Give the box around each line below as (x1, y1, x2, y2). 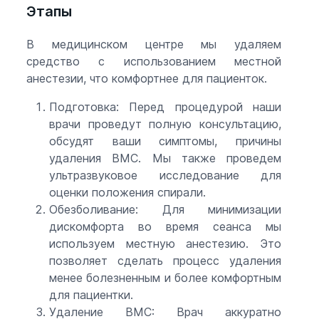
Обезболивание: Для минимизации (49, 202, 281, 216)
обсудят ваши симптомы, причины (49, 133, 281, 148)
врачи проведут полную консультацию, (49, 116, 281, 131)
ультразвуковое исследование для (49, 167, 281, 182)
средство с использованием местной (26, 53, 281, 68)
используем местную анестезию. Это (49, 236, 281, 251)
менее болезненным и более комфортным (49, 270, 281, 285)
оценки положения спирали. (49, 184, 206, 199)
